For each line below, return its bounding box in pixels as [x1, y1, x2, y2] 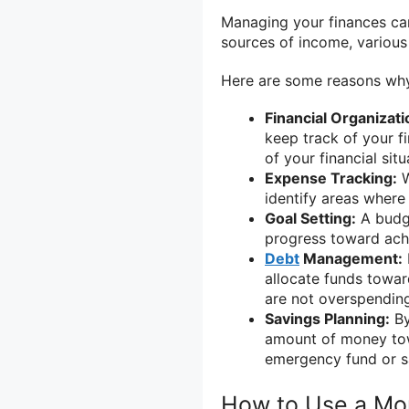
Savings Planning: [265, 309, 390, 328]
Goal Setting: [265, 208, 356, 227]
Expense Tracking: [265, 168, 397, 187]
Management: [299, 248, 403, 267]
